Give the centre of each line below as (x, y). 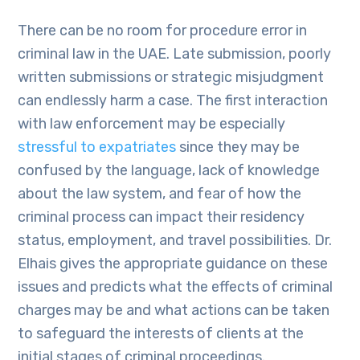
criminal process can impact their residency (162, 217)
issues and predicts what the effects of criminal (176, 287)
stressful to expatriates (99, 147)
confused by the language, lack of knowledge (169, 170)
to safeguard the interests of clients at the (161, 333)
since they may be (240, 147)
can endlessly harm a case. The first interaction (173, 100)
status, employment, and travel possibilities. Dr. (175, 240)
